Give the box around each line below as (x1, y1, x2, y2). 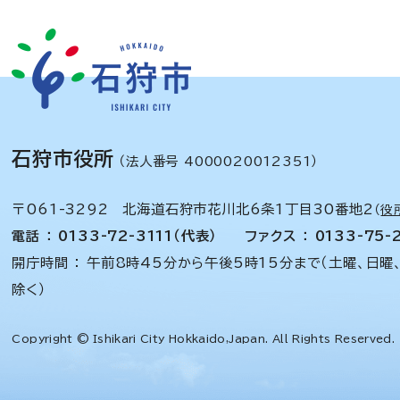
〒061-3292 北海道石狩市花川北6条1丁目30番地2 (12, 203, 374, 216)
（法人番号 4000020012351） (113, 154, 319, 168)
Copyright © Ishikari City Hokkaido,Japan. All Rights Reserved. (12, 333, 396, 344)
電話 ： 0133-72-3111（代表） (12, 229, 218, 243)
